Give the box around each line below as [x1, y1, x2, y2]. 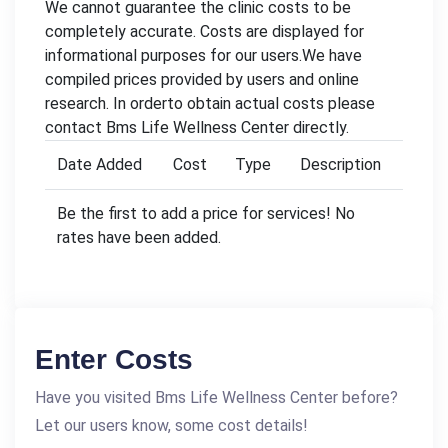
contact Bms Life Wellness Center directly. [45, 117, 349, 137]
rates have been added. [57, 227, 221, 247]
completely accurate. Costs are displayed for [45, 21, 364, 41]
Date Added [57, 154, 142, 174]
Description [300, 154, 381, 174]
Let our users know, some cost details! [35, 415, 308, 435]
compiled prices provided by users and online [45, 69, 359, 89]
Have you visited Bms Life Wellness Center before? [35, 387, 398, 407]
